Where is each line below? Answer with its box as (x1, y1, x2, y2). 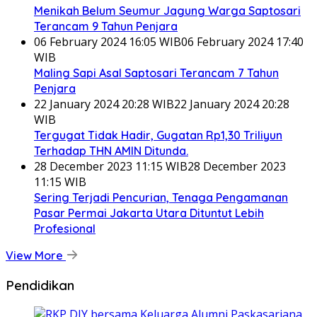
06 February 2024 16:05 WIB (34, 33, 181, 50)
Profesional (34, 221, 96, 236)
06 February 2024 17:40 (181, 33, 304, 50)
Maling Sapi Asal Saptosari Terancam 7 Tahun (34, 65, 279, 80)
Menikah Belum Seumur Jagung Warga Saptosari (34, 3, 301, 18)
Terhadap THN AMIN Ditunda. (34, 143, 188, 158)
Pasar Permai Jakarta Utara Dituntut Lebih (34, 205, 264, 220)
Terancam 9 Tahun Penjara (34, 18, 178, 33)
